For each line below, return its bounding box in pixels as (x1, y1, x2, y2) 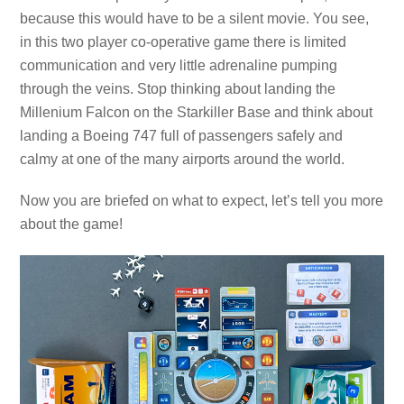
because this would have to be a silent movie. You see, (20, 10, 370, 26)
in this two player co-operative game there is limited (20, 33, 347, 50)
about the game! (20, 216, 124, 233)
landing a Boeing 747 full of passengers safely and (20, 127, 344, 143)
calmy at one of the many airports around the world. (20, 151, 345, 167)
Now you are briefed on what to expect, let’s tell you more (20, 193, 384, 209)
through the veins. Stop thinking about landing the (20, 80, 336, 96)
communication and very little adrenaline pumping (20, 57, 338, 73)
